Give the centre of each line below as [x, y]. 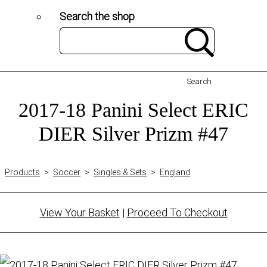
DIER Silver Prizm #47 [133, 133]
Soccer [67, 172]
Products [22, 172]
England [175, 172]
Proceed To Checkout [177, 212]
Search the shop [97, 16]
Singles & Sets [120, 172]
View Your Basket [80, 212]
